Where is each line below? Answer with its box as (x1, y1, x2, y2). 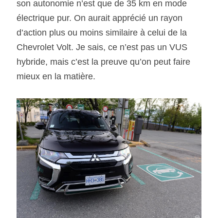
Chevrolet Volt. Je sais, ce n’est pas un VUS (17, 42, 187, 52)
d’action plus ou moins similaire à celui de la (17, 27, 187, 37)
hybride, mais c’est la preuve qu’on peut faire (17, 56, 190, 67)
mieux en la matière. (17, 71, 95, 81)
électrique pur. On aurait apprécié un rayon (17, 13, 182, 23)
